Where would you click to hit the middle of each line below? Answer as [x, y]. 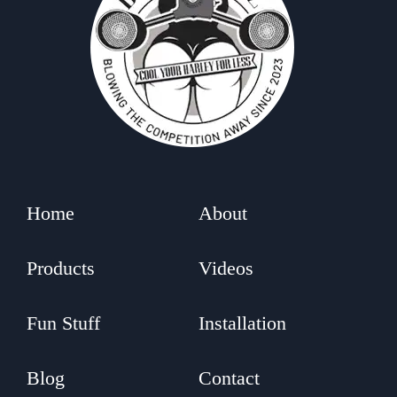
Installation [242, 323]
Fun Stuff [63, 323]
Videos [226, 268]
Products [61, 268]
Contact [229, 378]
